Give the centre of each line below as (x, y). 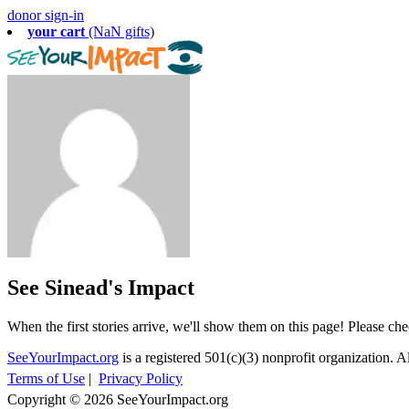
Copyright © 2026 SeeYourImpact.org (118, 399)
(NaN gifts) (121, 31)
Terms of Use (46, 378)
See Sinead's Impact (101, 287)
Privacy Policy (141, 378)
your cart (56, 31)
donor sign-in (46, 15)
